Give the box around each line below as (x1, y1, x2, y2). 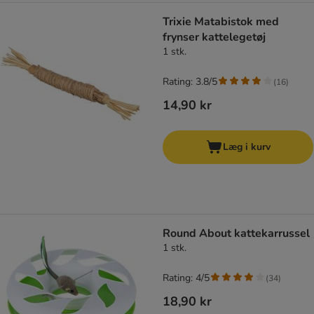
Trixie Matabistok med (163, 14, 279, 30)
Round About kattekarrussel (163, 226, 310, 242)
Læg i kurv (222, 140, 271, 154)
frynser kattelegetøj (163, 29, 266, 46)
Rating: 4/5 (163, 271, 210, 285)
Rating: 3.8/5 (163, 75, 217, 89)
